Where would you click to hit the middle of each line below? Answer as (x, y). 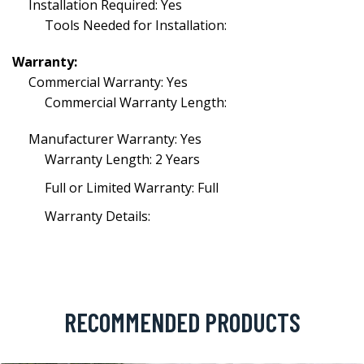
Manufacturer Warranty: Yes (115, 139)
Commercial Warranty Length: (136, 102)
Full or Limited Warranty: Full (132, 188)
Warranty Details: (97, 216)
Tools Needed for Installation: (136, 25)
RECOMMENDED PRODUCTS (182, 322)
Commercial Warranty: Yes (108, 82)
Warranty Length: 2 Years (122, 159)
